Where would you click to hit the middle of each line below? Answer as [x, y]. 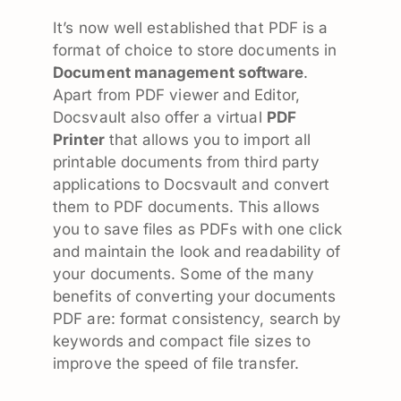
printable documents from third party [187, 162]
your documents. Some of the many [183, 273]
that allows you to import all [208, 139]
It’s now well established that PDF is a [191, 27]
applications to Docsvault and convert [192, 184]
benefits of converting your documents [195, 296]
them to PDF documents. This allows [186, 206]
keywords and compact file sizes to [182, 341]
